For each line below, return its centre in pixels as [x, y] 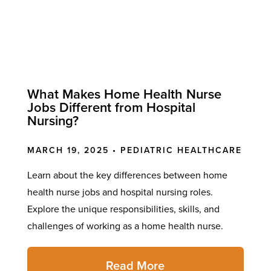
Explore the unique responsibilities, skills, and [123, 210]
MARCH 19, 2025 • [73, 151]
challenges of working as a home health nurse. [125, 227]
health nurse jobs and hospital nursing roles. [120, 193]
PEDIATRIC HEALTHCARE [181, 151]
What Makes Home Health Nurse [124, 95]
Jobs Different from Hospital [111, 108]
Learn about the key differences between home [127, 176]
